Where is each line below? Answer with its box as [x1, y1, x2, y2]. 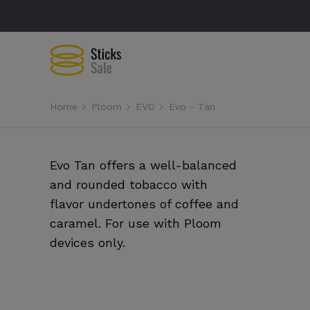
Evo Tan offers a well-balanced [50, 158, 237, 172]
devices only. [50, 235, 125, 250]
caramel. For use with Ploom [50, 216, 221, 230]
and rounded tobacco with [50, 177, 208, 192]
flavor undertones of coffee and [50, 197, 239, 211]
